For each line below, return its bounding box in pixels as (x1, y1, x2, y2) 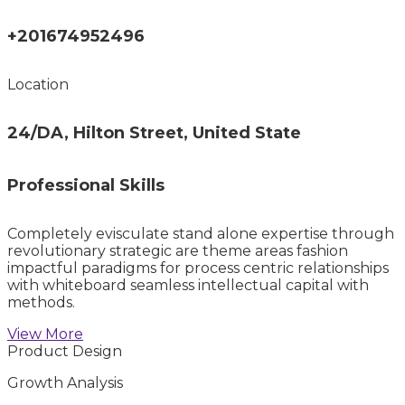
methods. (7, 294, 75, 312)
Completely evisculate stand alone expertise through (7, 225, 394, 243)
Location (7, 75, 69, 93)
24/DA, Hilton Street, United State (7, 122, 301, 143)
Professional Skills (7, 175, 165, 196)
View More (7, 325, 83, 344)
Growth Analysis (7, 374, 123, 392)
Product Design (7, 343, 122, 361)
